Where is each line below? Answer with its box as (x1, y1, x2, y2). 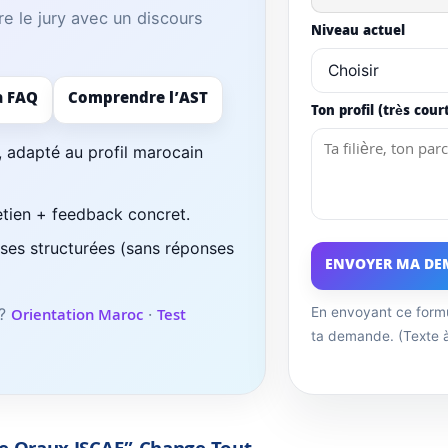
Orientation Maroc (11, 304, 143, 331)
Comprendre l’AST (68, 87, 208, 114)
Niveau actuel (311, 21, 406, 44)
